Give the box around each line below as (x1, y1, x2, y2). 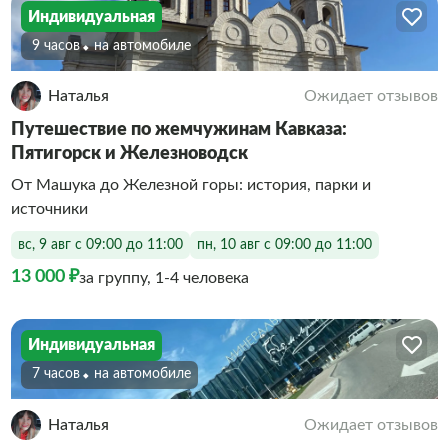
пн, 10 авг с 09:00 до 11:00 (196, 237, 372, 252)
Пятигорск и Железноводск (10, 145, 248, 163)
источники (10, 201, 88, 217)
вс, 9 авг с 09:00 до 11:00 (17, 237, 183, 252)
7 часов (31, 367, 80, 381)
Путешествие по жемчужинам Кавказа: (10, 121, 347, 139)
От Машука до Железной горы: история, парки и (10, 177, 371, 193)
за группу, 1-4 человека (78, 269, 249, 286)
